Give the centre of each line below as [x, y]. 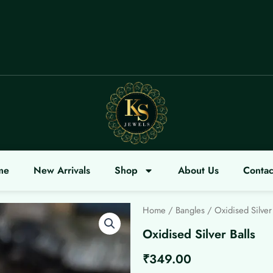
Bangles [190, 210]
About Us [198, 170]
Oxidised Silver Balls [199, 235]
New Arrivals [62, 170]
